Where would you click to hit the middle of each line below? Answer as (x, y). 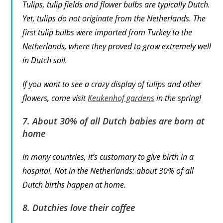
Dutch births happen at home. (74, 184)
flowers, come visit (55, 98)
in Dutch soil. (45, 60)
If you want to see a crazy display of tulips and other (112, 84)
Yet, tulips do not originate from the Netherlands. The (114, 18)
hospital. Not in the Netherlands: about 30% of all (108, 170)
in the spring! (178, 98)
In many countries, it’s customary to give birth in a (108, 157)
